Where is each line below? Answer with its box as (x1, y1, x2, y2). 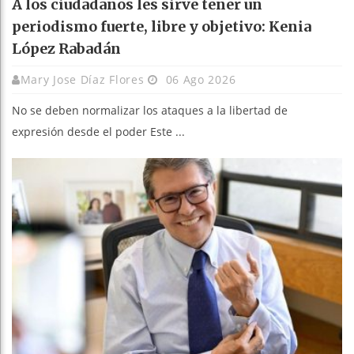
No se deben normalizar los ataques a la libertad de (12, 102, 288, 118)
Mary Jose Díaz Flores (20, 71, 145, 87)
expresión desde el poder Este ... (12, 123, 185, 139)
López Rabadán (12, 39, 121, 58)
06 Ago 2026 (161, 71, 236, 87)
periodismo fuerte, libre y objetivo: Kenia (12, 17, 311, 36)
